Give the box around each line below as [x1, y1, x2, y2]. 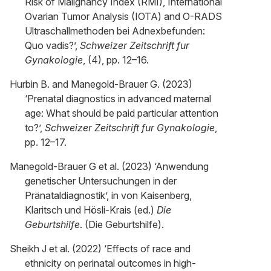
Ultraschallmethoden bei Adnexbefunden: [25, 25, 205, 37]
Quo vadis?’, [25, 39, 80, 51]
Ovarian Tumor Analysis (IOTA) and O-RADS [25, 10, 222, 22]
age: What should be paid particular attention [25, 107, 218, 119]
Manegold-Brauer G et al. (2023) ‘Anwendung [10, 160, 209, 172]
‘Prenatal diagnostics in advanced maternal [25, 93, 211, 105]
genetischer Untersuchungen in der [25, 175, 177, 187]
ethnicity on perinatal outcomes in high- [25, 257, 196, 269]
